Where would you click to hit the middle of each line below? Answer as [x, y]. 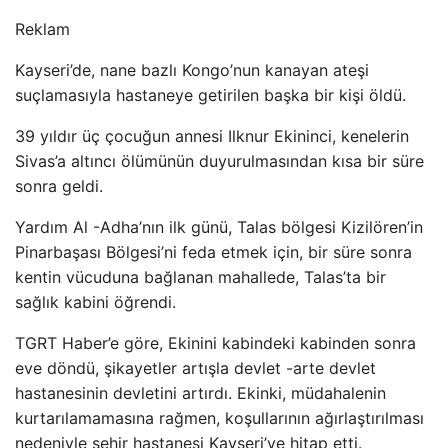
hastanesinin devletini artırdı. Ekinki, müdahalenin [200, 393]
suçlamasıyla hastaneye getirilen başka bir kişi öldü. [210, 95]
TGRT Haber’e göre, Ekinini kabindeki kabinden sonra [215, 343]
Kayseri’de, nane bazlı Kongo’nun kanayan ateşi [192, 70]
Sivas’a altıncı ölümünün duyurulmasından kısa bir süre [219, 161]
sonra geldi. [59, 186]
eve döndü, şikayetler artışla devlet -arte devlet [195, 368]
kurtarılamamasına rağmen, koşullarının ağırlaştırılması [219, 418]
